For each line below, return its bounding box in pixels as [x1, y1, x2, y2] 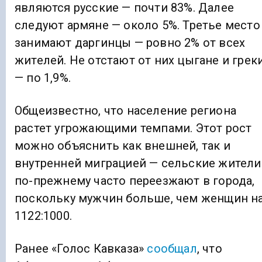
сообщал [147, 241, 197, 256]
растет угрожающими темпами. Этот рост [15, 120, 252, 135]
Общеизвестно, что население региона [15, 103, 236, 118]
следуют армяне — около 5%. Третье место [15, 18, 260, 32]
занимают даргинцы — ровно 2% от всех [15, 35, 246, 50]
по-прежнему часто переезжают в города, [15, 173, 255, 188]
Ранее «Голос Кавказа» [15, 241, 147, 256]
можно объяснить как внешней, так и [15, 138, 230, 153]
